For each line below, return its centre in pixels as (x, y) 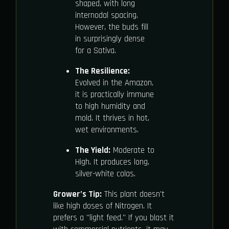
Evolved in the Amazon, (114, 83)
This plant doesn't (133, 194)
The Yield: (93, 151)
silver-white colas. (105, 174)
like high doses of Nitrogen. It (102, 206)
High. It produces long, (112, 162)
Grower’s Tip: (77, 194)
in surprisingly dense (110, 39)
